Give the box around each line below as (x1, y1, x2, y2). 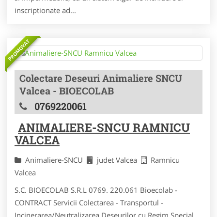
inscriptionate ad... (15, 5, 76, 15)
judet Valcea (97, 155, 141, 165)
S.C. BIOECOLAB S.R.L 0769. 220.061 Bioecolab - (15, 185, 177, 195)
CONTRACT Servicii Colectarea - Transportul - (15, 198, 163, 207)
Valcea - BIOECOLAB (19, 84, 114, 97)
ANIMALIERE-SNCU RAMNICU (18, 120, 190, 135)
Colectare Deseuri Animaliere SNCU (19, 72, 182, 84)
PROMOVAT (6, 37, 31, 62)
